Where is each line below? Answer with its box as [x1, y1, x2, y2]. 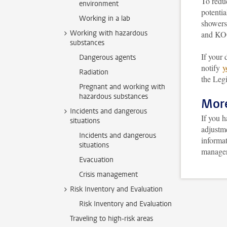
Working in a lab [79, 14, 130, 23]
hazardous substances [79, 92, 148, 101]
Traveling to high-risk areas [70, 214, 153, 223]
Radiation [79, 67, 108, 77]
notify [201, 62, 222, 73]
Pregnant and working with [79, 82, 165, 92]
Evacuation [79, 155, 113, 165]
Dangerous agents [79, 53, 136, 62]
